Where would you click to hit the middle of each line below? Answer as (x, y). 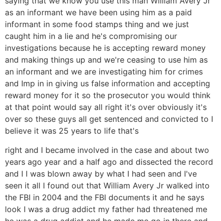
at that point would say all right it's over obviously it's (106, 107)
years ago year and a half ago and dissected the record (109, 162)
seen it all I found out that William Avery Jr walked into (107, 185)
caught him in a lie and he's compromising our (91, 36)
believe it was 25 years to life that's (72, 131)
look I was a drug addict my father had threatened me (106, 209)
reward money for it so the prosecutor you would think (108, 95)
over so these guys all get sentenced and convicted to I (109, 119)
